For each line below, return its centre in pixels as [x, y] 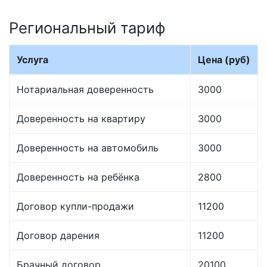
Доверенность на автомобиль [88, 148]
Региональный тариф [87, 28]
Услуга [32, 60]
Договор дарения [58, 236]
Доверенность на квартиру [81, 119]
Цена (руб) [224, 60]
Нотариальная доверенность [85, 90]
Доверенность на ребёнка [78, 177]
